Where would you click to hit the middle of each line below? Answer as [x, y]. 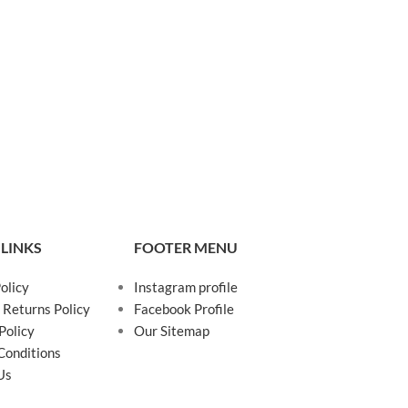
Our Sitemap [172, 330]
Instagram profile [186, 286]
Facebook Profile [184, 308]
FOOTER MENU [186, 247]
